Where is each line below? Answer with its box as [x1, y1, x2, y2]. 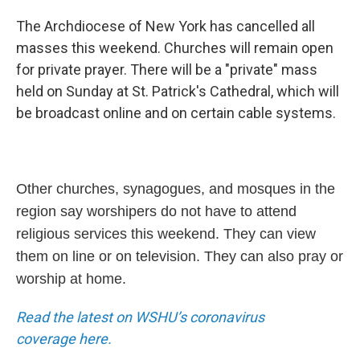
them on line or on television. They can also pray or [16, 248, 343, 264]
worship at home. [16, 271, 126, 287]
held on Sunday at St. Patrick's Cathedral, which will [16, 83, 339, 100]
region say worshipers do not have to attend [16, 203, 297, 219]
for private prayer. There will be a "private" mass [16, 61, 317, 78]
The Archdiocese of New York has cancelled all [16, 18, 315, 35]
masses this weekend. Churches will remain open [16, 39, 333, 56]
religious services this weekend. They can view [16, 226, 316, 242]
